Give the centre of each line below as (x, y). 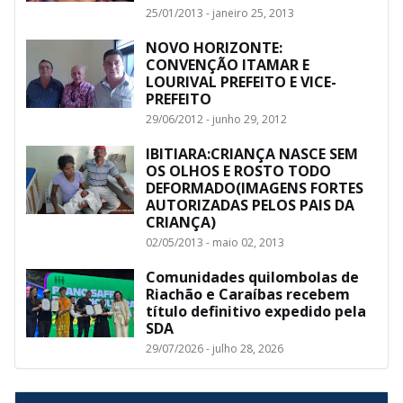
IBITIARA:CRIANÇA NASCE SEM (252, 153)
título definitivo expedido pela (256, 311)
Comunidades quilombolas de (252, 277)
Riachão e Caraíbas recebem (248, 294)
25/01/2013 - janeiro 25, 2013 (220, 13)
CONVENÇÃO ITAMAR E (228, 64)
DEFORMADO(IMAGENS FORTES (255, 188)
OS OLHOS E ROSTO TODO (238, 170)
